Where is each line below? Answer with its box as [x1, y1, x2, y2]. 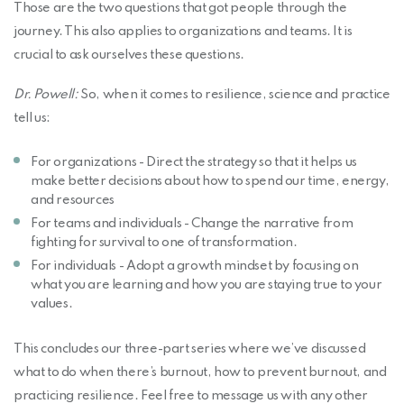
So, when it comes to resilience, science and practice [78, 87, 390, 101]
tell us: [14, 111, 50, 124]
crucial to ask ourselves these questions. [14, 49, 244, 62]
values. [31, 297, 73, 310]
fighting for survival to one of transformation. [31, 235, 298, 249]
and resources [31, 193, 115, 207]
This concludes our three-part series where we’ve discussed [14, 343, 366, 356]
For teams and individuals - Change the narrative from [31, 216, 353, 230]
